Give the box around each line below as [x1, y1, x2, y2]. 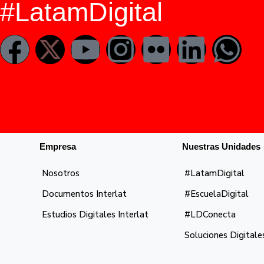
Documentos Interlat [42, 187, 127, 200]
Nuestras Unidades [182, 141, 261, 151]
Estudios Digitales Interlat [42, 208, 149, 220]
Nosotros [42, 167, 80, 179]
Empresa [39, 141, 77, 151]
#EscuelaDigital [184, 187, 249, 200]
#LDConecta [184, 208, 236, 220]
